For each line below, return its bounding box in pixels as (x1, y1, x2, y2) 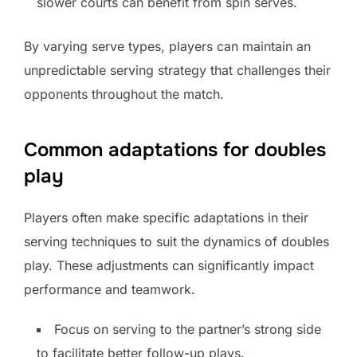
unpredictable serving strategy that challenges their (24, 61, 331, 78)
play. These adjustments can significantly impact (24, 257, 314, 273)
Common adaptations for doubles (24, 137, 326, 162)
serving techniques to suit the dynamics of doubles (24, 233, 329, 249)
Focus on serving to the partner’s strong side (54, 320, 321, 337)
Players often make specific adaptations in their (24, 209, 308, 226)
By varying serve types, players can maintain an (24, 37, 311, 54)
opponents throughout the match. (24, 85, 224, 102)
